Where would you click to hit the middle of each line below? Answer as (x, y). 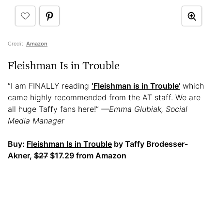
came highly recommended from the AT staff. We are (104, 98)
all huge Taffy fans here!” (54, 109)
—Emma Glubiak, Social (144, 109)
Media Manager (36, 121)
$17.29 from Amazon (87, 156)
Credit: (17, 44)
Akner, (21, 156)
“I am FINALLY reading (50, 86)
